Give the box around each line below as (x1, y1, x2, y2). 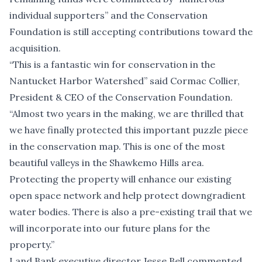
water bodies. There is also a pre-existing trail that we (9, 205, 252, 218)
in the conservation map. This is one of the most (9, 140, 225, 152)
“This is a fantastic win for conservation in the (9, 58, 215, 70)
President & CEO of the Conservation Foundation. (9, 91, 233, 103)
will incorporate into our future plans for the (9, 222, 210, 234)
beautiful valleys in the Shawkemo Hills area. (9, 156, 204, 168)
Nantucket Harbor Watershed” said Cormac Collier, (9, 74, 240, 87)
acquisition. (9, 42, 61, 54)
